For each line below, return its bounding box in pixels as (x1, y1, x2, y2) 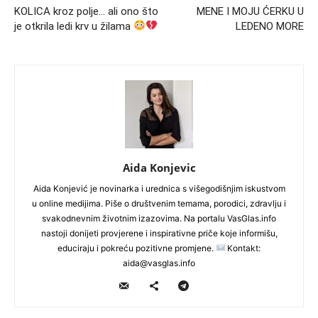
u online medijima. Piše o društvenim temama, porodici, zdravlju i (32, 197, 286, 209)
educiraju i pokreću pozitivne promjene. (57, 242, 216, 253)
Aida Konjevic (122, 160, 196, 175)
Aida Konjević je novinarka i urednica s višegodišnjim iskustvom (33, 182, 285, 194)
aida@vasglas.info (123, 257, 195, 268)
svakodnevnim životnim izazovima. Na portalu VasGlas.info (42, 212, 276, 224)
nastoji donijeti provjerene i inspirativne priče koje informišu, (40, 227, 278, 238)
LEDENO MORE (236, 19, 304, 33)
